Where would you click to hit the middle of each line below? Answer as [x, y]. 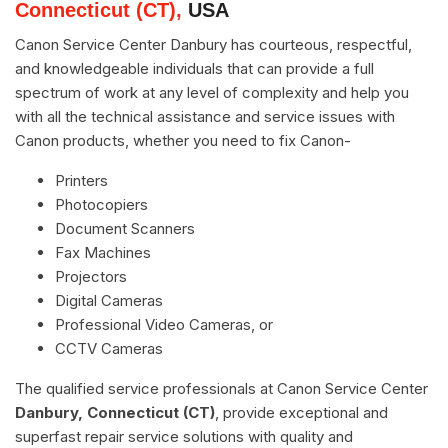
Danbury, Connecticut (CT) [115, 412]
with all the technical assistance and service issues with [205, 116]
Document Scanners [125, 228]
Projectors [91, 276]
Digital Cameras [109, 300]
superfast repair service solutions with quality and [184, 436]
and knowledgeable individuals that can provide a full [194, 68]
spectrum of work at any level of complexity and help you [212, 92]
